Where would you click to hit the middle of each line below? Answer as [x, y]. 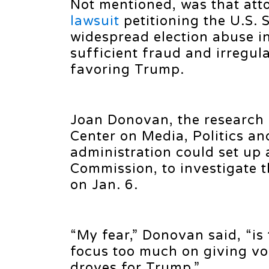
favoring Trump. [127, 70]
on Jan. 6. [104, 185]
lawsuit [95, 21]
